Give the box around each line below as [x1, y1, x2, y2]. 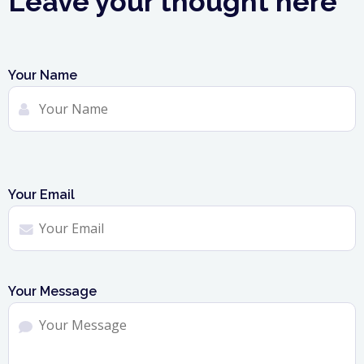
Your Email [8, 186, 75, 202]
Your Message [8, 283, 97, 299]
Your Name [8, 67, 77, 83]
